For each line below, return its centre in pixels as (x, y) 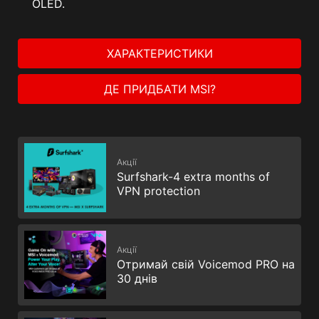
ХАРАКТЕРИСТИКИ (159, 53)
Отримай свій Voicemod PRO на (206, 264)
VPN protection (158, 191)
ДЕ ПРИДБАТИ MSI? (159, 89)
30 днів (137, 278)
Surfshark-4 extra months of (193, 177)
